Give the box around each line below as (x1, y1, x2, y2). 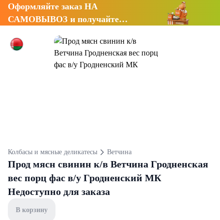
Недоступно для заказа (8, 186, 110, 197)
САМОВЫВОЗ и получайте (8, 14, 119, 24)
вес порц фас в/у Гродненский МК (8, 172, 162, 183)
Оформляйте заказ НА (8, 1, 98, 11)
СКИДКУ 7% (8, 27, 62, 37)
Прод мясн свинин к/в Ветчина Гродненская (8, 159, 208, 169)
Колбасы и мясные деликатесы (8, 148, 97, 156)
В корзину (16, 206, 48, 214)
